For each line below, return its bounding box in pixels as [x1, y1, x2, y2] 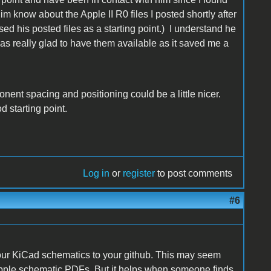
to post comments [155, 168, 233, 178]
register [123, 168, 155, 178]
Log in [83, 168, 110, 178]
